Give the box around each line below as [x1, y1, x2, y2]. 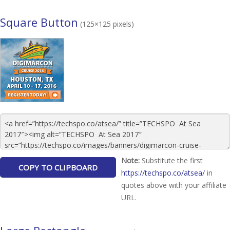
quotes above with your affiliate [121, 180, 226, 190]
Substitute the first [140, 156, 203, 165]
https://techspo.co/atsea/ [121, 168, 205, 178]
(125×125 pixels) [78, 19, 134, 29]
